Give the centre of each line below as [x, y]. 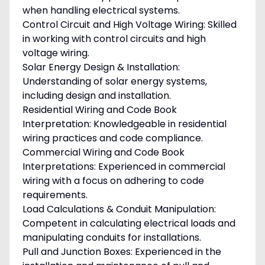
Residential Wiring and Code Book [99, 110]
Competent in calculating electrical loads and [129, 224]
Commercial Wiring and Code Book [103, 153]
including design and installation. [96, 96]
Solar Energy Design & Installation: [101, 67]
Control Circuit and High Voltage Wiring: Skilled [129, 25]
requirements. [55, 195]
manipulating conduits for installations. [112, 238]
